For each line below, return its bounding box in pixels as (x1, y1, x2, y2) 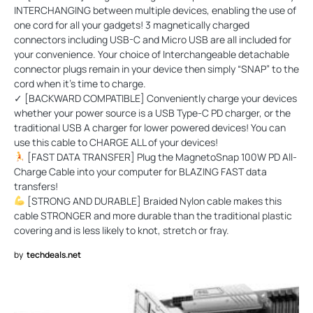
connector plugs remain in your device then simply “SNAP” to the (14, 61, 299, 75)
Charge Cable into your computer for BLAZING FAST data (14, 164, 267, 178)
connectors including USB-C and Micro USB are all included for (14, 32, 291, 46)
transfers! (14, 179, 58, 193)
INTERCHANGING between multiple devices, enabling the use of (14, 3, 296, 17)
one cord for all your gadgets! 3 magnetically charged (14, 17, 249, 31)
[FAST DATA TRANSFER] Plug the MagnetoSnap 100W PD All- (24, 150, 297, 163)
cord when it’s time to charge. (14, 76, 146, 90)
